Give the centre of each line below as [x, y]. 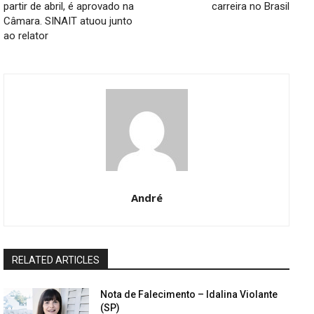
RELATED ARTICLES [56, 260]
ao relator [26, 36]
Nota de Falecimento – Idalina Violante [189, 295]
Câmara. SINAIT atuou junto [68, 21]
